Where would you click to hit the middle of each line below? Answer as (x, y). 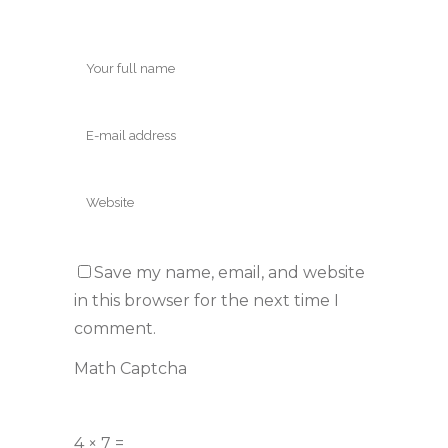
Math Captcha (130, 368)
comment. (115, 328)
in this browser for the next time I (206, 300)
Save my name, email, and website (229, 272)
